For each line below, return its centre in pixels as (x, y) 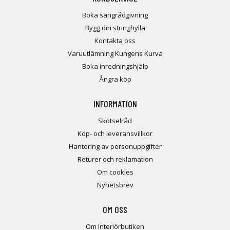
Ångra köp (115, 79)
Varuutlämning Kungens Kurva (115, 54)
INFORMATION (115, 104)
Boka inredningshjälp (115, 66)
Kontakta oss (115, 41)
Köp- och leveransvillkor (115, 134)
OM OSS (115, 210)
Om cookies (115, 172)
